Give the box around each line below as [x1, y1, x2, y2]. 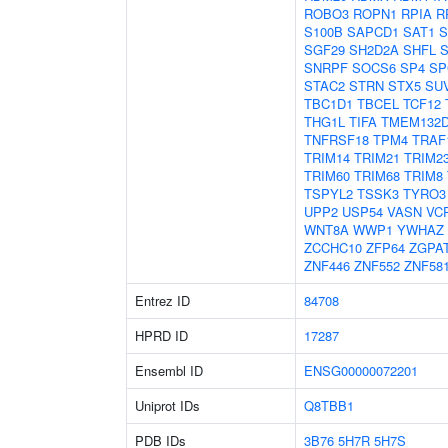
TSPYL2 [304, 184, 353, 203]
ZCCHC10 [304, 238, 362, 257]
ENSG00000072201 [304, 361, 418, 380]
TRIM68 [354, 166, 400, 185]
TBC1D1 [304, 94, 353, 113]
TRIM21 [354, 148, 400, 167]
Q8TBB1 [304, 396, 354, 415]
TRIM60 [304, 166, 350, 185]
